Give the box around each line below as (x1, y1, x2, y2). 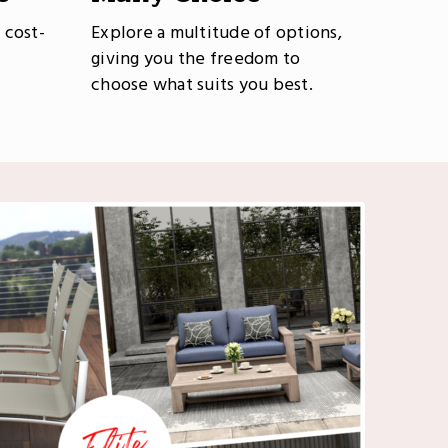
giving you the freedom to (91, 45, 301, 74)
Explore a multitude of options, (91, 19, 342, 48)
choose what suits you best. (91, 71, 313, 100)
